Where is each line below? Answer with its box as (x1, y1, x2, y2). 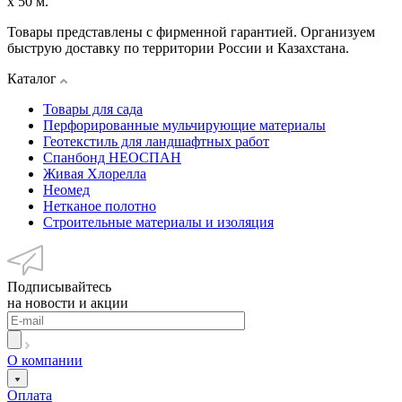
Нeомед (43, 181, 90, 197)
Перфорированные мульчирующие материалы (43, 117, 326, 133)
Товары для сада (43, 100, 143, 117)
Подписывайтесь (7, 278, 111, 294)
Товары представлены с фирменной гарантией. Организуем (7, 23, 375, 39)
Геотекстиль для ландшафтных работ (43, 133, 269, 149)
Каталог (7, 70, 60, 86)
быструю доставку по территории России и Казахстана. (7, 39, 349, 56)
